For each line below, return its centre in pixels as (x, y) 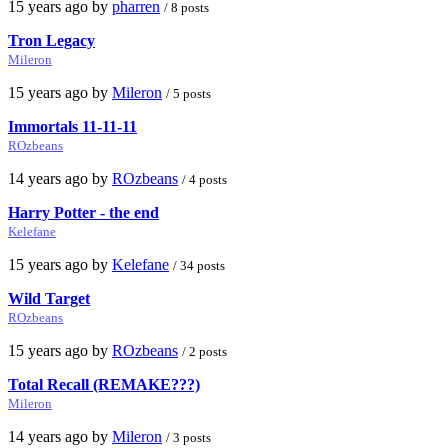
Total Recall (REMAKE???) (104, 384)
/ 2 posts (204, 351)
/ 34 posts (199, 265)
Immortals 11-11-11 (72, 126)
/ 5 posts (188, 93)
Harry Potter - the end (83, 212)
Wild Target (49, 298)
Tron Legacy (51, 40)
